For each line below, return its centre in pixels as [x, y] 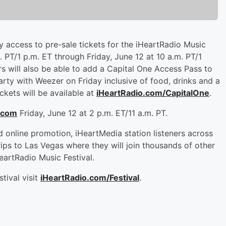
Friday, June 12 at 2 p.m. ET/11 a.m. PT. [92, 113]
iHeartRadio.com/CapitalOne [153, 93]
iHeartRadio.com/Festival [90, 178]
